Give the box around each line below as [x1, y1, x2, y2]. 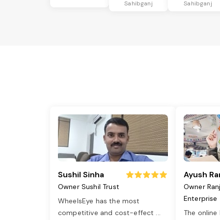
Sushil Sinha [58, 169, 104, 180]
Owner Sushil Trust [58, 182, 119, 192]
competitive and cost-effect [58, 208, 156, 218]
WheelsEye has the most [58, 196, 140, 206]
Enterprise [184, 194, 218, 203]
